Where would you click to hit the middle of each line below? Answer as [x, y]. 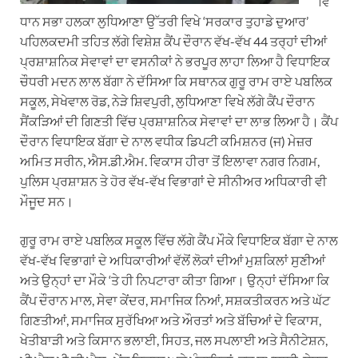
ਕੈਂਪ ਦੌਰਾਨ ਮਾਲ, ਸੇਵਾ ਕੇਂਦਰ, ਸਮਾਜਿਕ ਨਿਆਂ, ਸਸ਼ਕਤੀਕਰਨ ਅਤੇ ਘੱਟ [175, 300]
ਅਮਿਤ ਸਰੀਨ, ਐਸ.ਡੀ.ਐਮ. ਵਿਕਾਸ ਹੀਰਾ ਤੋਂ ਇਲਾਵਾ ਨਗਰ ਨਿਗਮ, [170, 161]
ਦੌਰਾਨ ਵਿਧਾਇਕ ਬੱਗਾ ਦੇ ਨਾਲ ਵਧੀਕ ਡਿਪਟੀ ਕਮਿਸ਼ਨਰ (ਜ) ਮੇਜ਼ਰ [166, 141]
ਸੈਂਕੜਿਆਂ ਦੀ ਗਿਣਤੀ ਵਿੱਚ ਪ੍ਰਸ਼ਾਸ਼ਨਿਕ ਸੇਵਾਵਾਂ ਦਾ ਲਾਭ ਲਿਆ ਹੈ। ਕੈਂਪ [179, 121]
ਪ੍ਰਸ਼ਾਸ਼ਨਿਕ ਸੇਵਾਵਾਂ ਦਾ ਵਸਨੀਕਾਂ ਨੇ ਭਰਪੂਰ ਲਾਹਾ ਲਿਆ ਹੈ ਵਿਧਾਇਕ [175, 61]
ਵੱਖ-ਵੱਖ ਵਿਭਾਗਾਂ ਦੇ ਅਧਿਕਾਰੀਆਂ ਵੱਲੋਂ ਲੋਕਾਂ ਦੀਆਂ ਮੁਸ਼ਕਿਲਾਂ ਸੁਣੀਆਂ [173, 260]
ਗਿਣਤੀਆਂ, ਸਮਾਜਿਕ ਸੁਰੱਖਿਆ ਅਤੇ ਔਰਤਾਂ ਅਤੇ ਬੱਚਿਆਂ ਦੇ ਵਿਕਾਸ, [171, 320]
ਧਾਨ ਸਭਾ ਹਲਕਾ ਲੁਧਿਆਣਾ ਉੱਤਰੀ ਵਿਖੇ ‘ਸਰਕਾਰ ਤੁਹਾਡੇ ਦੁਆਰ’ [164, 21]
